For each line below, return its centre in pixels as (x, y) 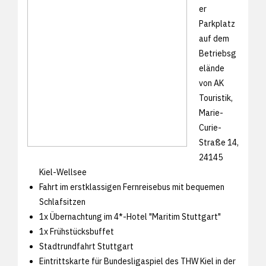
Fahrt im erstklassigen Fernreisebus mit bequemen (132, 187)
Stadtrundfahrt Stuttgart (86, 246)
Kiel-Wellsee (63, 172)
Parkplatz (217, 23)
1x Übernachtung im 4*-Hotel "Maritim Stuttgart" (130, 216)
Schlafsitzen (62, 202)
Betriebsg (218, 53)
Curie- (210, 127)
